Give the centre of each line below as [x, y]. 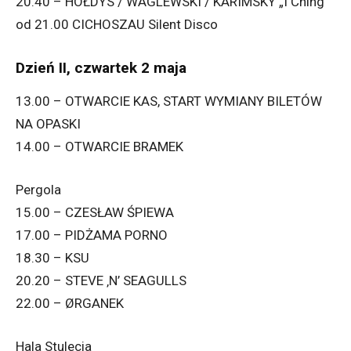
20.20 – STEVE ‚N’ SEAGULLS [101, 281]
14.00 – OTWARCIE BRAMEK [100, 147]
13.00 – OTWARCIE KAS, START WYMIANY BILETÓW [169, 101]
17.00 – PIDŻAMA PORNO [92, 235]
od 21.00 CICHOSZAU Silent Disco [117, 25]
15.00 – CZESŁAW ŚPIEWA [95, 213]
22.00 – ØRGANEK [70, 304]
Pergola [38, 190]
